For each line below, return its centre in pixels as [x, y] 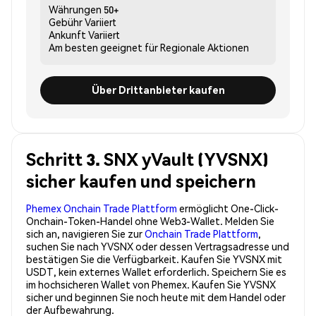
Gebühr [66, 22]
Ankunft [67, 34]
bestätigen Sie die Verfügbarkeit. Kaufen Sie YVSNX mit [154, 259]
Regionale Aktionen [205, 47]
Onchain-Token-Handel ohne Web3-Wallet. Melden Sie [150, 220]
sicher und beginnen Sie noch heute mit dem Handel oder [156, 297]
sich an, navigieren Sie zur [85, 233]
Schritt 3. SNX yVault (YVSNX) [147, 159]
